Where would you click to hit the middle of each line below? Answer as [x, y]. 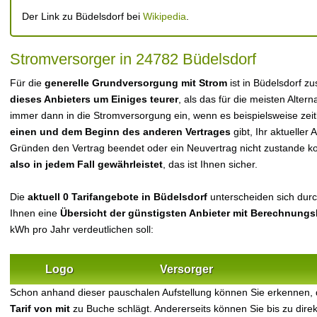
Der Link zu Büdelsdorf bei [82, 16]
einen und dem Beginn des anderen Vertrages [120, 132]
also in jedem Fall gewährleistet [86, 164]
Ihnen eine [35, 213]
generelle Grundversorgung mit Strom [136, 83]
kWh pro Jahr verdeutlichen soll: [82, 229]
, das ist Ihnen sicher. [210, 164]
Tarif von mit [41, 309]
